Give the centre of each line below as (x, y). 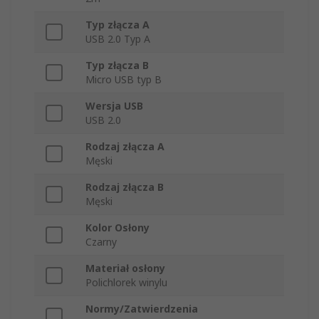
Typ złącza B (117, 66)
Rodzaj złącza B (125, 187)
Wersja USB (114, 106)
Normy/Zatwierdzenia (142, 309)
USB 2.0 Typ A (118, 39)
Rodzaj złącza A (125, 147)
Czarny (101, 242)
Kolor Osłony (117, 228)
